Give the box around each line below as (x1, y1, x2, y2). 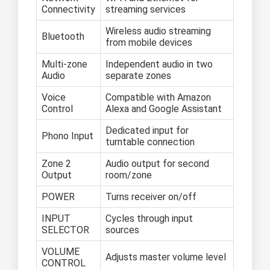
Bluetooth (42, 31, 84, 43)
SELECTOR (42, 224, 89, 236)
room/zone (105, 169, 152, 181)
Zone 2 (42, 158, 71, 170)
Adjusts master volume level (105, 251, 226, 263)
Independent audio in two (105, 58, 213, 71)
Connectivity (42, 4, 95, 16)
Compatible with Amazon (105, 92, 211, 104)
